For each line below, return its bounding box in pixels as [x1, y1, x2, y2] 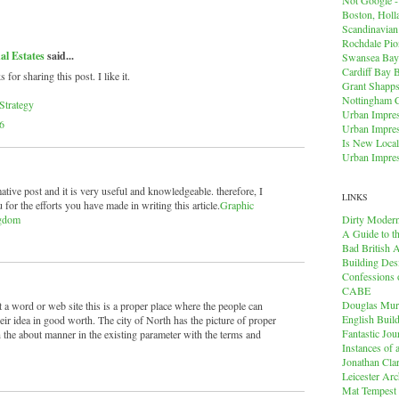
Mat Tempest [342, 382, 396, 397]
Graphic [220, 198, 254, 213]
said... [45, 48, 74, 64]
